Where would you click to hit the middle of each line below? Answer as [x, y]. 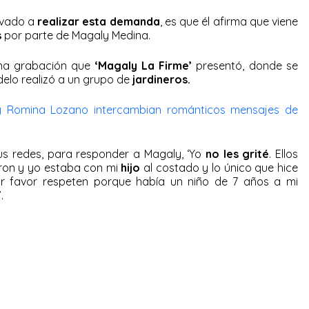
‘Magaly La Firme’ [143, 65]
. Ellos [284, 153]
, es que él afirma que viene [229, 21]
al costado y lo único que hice [219, 167]
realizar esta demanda [99, 21]
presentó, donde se [245, 65]
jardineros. [160, 79]
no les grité [238, 153]
